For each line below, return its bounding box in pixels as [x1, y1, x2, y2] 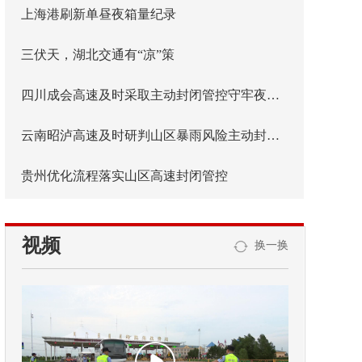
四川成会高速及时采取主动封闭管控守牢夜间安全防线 [267, 88, 280, 102]
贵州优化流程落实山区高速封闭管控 [21, 169, 228, 183]
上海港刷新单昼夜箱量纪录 [21, 7, 176, 21]
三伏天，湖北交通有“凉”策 [21, 48, 175, 61]
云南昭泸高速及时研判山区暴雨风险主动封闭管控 [267, 128, 280, 142]
